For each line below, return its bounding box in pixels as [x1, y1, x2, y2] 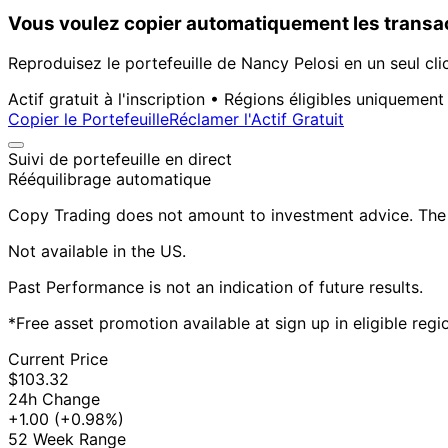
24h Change [8, 389, 100, 410]
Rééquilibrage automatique [8, 169, 211, 190]
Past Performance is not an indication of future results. [8, 277, 423, 298]
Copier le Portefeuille [8, 109, 169, 130]
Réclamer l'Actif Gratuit [169, 109, 344, 130]
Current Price [8, 349, 108, 370]
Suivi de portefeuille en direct [8, 149, 232, 170]
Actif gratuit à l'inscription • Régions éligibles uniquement [8, 89, 444, 110]
